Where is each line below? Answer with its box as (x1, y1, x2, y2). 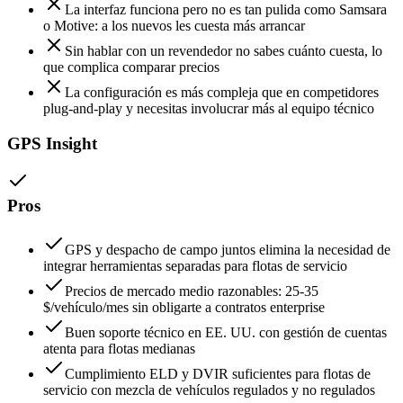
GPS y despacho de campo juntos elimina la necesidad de (65, 242, 390, 258)
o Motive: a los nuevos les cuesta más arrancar (43, 17, 305, 33)
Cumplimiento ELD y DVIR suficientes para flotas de (65, 366, 371, 382)
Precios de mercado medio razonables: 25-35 (65, 283, 318, 300)
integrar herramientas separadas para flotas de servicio (43, 258, 347, 274)
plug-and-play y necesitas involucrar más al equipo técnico (43, 100, 374, 116)
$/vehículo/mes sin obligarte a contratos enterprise (43, 300, 325, 316)
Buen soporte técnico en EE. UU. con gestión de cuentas (65, 325, 387, 341)
